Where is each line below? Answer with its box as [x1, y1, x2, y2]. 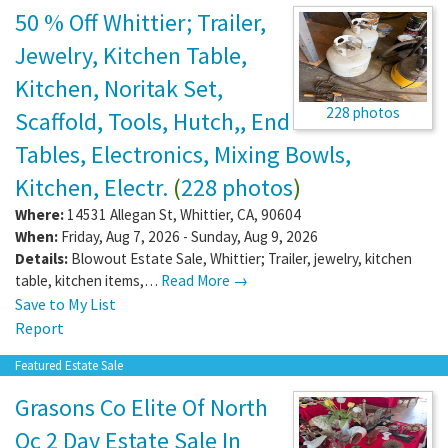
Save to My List [15, 293, 116, 314]
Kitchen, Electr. [15, 171, 168, 203]
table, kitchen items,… [15, 270, 161, 290]
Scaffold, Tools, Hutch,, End [15, 105, 290, 137]
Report [15, 317, 64, 338]
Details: [15, 248, 68, 268]
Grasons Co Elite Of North [15, 391, 268, 423]
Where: [15, 204, 64, 224]
